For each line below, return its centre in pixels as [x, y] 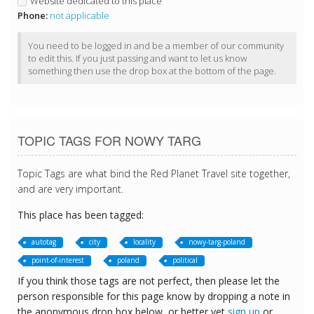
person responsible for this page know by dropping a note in [154, 296]
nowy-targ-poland [217, 242]
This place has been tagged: [81, 215]
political [185, 260]
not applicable [80, 16]
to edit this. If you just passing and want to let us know [137, 59]
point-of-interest [58, 260]
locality [144, 242]
